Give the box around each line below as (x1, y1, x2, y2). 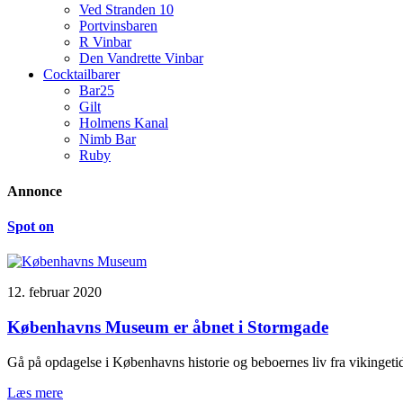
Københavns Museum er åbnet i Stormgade (7, 317, 328, 336)
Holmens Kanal (79, 115, 168, 131)
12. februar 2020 (7, 284, 102, 300)
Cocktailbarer (43, 67, 120, 83)
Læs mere (7, 384, 63, 400)
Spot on (7, 218, 54, 234)
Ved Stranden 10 (79, 2, 174, 18)
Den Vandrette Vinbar (79, 50, 203, 67)
